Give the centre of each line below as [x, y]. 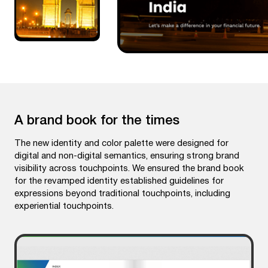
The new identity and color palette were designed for [121, 143]
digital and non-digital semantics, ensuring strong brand [127, 156]
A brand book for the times [97, 121]
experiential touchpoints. [64, 206]
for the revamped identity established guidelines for [119, 181]
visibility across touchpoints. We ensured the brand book [129, 168]
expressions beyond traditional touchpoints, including [122, 194]
